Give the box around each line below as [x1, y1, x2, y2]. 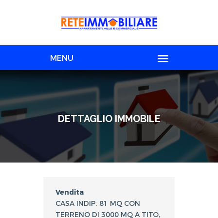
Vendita [55, 187, 84, 197]
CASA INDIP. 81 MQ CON [55, 199, 140, 208]
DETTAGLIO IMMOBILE [57, 112, 161, 125]
